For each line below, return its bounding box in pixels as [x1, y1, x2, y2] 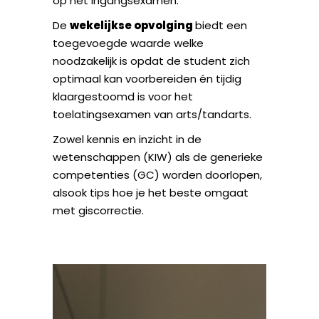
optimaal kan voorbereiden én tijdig [53, 71, 241, 86]
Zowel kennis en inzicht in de [53, 132, 202, 147]
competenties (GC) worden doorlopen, [53, 167, 262, 182]
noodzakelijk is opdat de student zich [53, 53, 250, 68]
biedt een [195, 18, 247, 33]
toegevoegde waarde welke [53, 36, 204, 51]
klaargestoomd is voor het [53, 89, 193, 104]
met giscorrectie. [53, 203, 144, 218]
